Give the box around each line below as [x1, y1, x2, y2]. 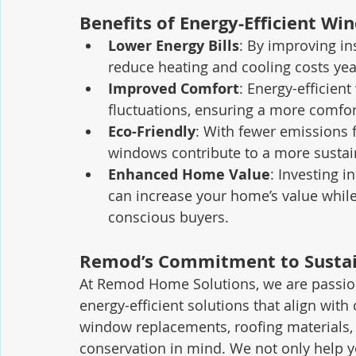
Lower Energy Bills [108, 36, 239, 56]
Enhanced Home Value [108, 164, 270, 185]
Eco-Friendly [108, 122, 195, 142]
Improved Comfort [108, 79, 239, 99]
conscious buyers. [108, 207, 229, 227]
